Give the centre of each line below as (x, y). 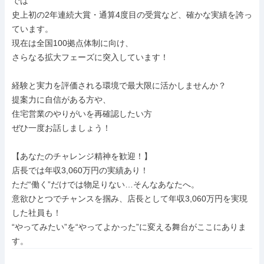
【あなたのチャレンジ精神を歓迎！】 (82, 156)
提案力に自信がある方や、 (61, 100)
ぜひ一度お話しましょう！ (61, 128)
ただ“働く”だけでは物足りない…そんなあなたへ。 (105, 184)
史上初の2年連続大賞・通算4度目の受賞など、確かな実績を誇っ (132, 15)
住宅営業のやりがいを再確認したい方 (82, 114)
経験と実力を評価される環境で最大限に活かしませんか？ (119, 85)
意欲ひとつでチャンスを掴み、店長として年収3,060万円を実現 (130, 199)
